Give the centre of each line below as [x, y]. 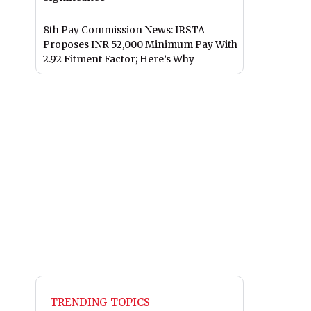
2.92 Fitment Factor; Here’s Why [119, 59]
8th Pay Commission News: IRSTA [124, 30]
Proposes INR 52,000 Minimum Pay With [140, 45]
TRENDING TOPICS [100, 303]
